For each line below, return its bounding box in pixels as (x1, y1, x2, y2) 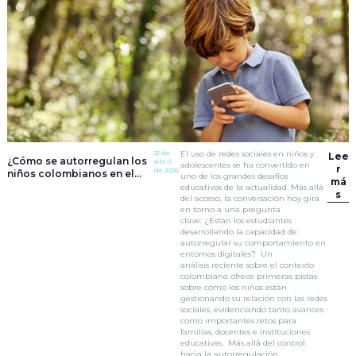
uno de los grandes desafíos (180, 171, 288, 181)
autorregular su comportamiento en (180, 238, 327, 248)
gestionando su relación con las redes (180, 293, 328, 304)
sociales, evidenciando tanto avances (180, 304, 324, 315)
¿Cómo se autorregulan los (6, 155, 147, 167)
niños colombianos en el (6, 168, 134, 180)
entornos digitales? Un (180, 249, 273, 259)
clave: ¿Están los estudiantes (180, 215, 292, 226)
